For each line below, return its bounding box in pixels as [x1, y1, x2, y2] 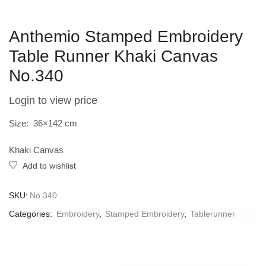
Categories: [9, 208, 55, 218]
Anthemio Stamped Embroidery [9, 27, 243, 46]
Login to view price [9, 94, 97, 107]
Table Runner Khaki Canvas [9, 47, 218, 66]
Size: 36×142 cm [9, 118, 77, 129]
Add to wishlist [23, 160, 76, 170]
